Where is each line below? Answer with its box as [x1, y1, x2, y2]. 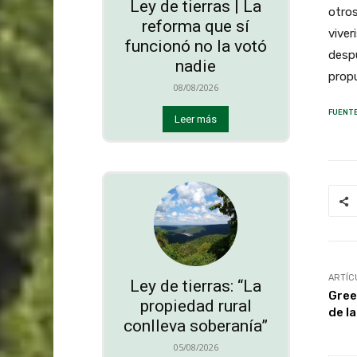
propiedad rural [139, 296, 252, 316]
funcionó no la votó [124, 37, 267, 57]
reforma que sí [142, 17, 250, 37]
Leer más [175, 113, 218, 126]
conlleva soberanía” [124, 316, 269, 335]
